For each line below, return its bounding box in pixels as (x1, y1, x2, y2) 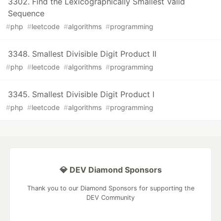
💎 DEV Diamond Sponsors (59, 165, 162, 175)
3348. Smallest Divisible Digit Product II (8, 49, 156, 59)
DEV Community (86, 194, 135, 202)
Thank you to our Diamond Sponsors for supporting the (27, 184, 194, 192)
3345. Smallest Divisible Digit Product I (8, 89, 154, 100)
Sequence (8, 8, 44, 19)
